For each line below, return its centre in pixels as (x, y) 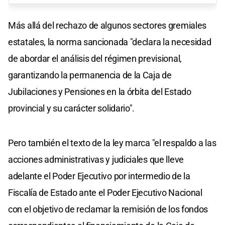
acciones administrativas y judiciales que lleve (96, 159)
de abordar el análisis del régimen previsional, (95, 58)
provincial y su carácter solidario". (72, 108)
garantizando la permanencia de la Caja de (90, 75)
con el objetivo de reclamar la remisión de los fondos (108, 209)
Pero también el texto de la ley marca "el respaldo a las (112, 143)
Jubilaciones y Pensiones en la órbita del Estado (100, 91)
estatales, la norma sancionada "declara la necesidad (110, 42)
